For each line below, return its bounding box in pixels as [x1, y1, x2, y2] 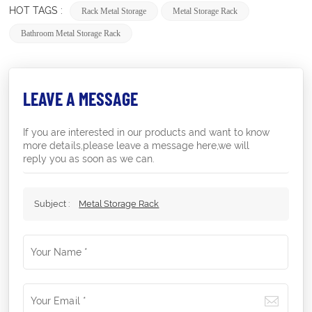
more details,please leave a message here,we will [23, 139, 250, 151]
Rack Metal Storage [81, 6, 147, 16]
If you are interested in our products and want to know [23, 126, 270, 138]
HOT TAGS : [9, 4, 66, 16]
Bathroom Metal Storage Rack [21, 28, 121, 38]
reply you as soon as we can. [23, 153, 155, 164]
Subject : [34, 198, 72, 209]
